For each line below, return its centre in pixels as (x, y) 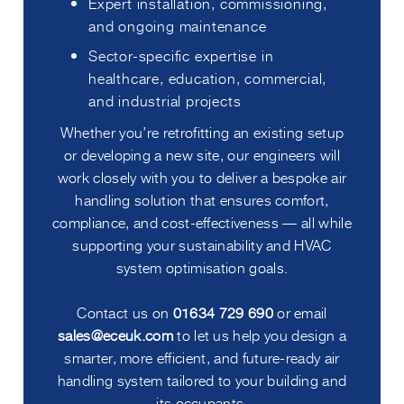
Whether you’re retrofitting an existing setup (202, 131)
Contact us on (125, 312)
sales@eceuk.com (115, 334)
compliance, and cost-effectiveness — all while (202, 221)
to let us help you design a (259, 334)
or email (300, 312)
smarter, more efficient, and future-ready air (202, 357)
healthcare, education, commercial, (208, 77)
